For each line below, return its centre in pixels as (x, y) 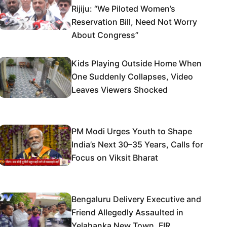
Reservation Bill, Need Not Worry (134, 22)
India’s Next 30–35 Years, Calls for (137, 144)
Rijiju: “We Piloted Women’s (123, 9)
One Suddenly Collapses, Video (132, 77)
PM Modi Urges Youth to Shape (132, 131)
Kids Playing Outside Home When (137, 63)
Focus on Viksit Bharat (115, 158)
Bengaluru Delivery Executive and (136, 199)
